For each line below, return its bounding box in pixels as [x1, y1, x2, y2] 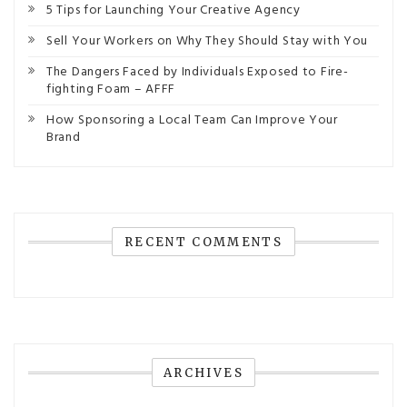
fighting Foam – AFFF [46, 79, 175, 100]
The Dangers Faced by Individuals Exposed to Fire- [46, 62, 349, 83]
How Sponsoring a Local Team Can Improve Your [46, 110, 338, 131]
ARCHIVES [164, 365, 243, 381]
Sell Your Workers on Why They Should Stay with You [46, 31, 368, 52]
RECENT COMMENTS [124, 234, 283, 250]
